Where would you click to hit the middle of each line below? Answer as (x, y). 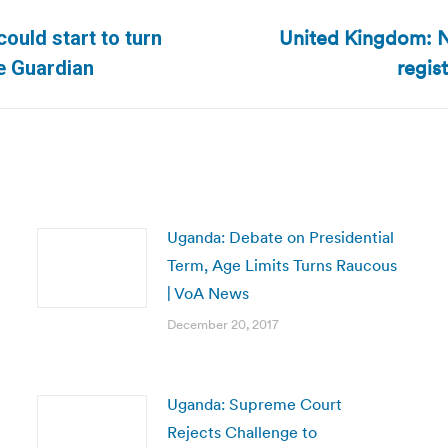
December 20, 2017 (222, 324)
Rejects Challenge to (241, 432)
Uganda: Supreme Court (254, 404)
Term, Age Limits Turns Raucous (281, 265)
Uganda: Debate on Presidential (280, 237)
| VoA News (207, 293)
